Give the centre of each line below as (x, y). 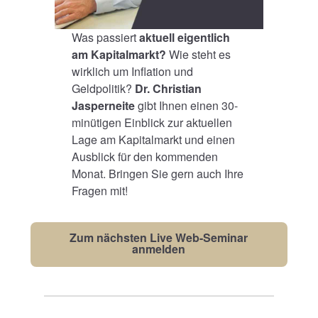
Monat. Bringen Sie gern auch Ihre (157, 173)
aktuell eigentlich (184, 37)
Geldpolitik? (103, 88)
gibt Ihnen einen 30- (186, 105)
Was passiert (105, 37)
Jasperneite (103, 105)
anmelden (159, 248)
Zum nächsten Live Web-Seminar (159, 237)
